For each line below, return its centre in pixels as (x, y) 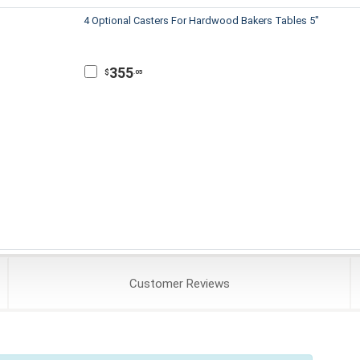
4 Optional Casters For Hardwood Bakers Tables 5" (201, 21)
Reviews (206, 284)
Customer (156, 284)
